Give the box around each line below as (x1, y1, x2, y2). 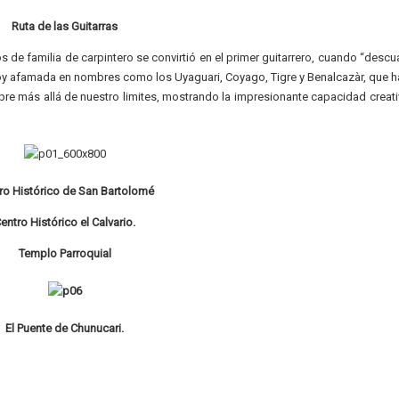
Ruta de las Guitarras (12, 20, 118, 33)
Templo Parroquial (18, 247, 111, 260)
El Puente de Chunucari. (5, 322, 125, 335)
